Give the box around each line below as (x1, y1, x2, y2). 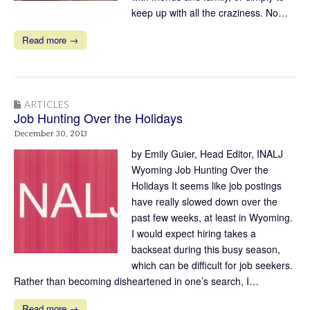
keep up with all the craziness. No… (131, 5, 288, 19)
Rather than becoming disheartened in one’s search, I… (14, 273, 259, 288)
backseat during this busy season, (131, 241, 280, 256)
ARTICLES (24, 98, 69, 110)
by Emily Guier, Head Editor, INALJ (131, 146, 283, 161)
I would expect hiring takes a (131, 226, 256, 240)
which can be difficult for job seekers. (131, 257, 293, 272)
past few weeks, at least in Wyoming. (131, 210, 293, 224)
